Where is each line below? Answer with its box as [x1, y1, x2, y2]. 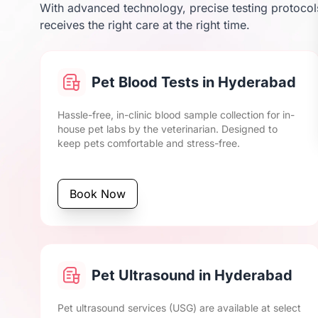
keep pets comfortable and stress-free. [57, 137, 240, 149]
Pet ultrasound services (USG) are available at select [57, 302, 301, 314]
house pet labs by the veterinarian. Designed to [57, 123, 278, 135]
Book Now [70, 187, 126, 201]
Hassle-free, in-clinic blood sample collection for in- [57, 109, 295, 121]
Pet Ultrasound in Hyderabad [92, 267, 292, 284]
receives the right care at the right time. [40, 18, 250, 32]
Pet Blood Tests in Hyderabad [92, 74, 296, 91]
